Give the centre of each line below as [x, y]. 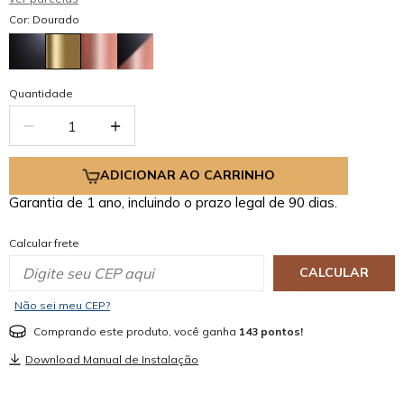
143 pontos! [271, 331]
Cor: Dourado [45, 19]
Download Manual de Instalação [112, 359]
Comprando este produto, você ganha [137, 331]
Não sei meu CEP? [63, 305]
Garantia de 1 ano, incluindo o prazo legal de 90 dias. [174, 202]
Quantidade [41, 93]
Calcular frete [45, 243]
